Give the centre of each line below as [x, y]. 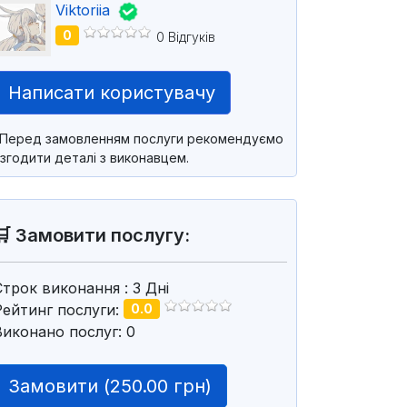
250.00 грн [157, 386]
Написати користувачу [111, 92]
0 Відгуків [185, 36]
